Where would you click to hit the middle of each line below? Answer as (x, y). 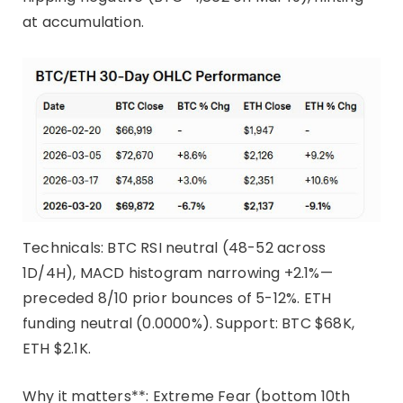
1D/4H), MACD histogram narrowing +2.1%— (178, 273)
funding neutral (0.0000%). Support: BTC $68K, (189, 323)
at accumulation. (84, 22)
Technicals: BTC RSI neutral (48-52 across (175, 247)
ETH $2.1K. (59, 348)
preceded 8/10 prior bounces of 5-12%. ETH (177, 298)
